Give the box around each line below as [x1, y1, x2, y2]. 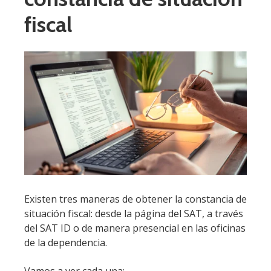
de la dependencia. [24, 236, 107, 250]
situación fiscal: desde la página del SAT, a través [24, 207, 243, 221]
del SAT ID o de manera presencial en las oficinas [24, 221, 246, 235]
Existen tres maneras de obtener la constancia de [24, 192, 247, 206]
